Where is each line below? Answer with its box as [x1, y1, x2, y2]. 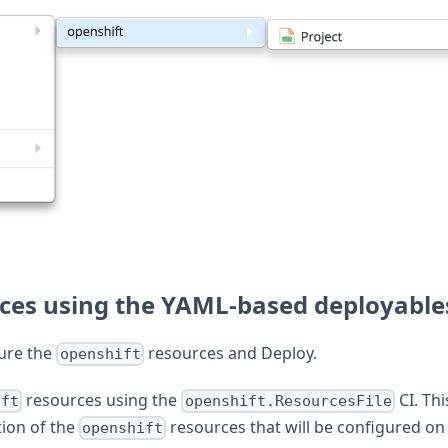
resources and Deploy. [143, 341, 317, 364]
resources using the [22, 388, 182, 411]
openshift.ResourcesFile [184, 391, 392, 410]
